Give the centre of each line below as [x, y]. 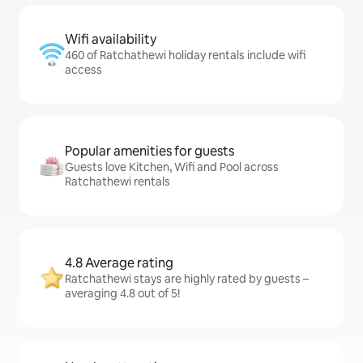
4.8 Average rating [119, 263]
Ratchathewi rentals [117, 181]
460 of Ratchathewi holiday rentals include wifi [185, 55]
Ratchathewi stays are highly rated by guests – [187, 279]
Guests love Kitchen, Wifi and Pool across [172, 167]
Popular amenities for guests [149, 151]
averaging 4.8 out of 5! [122, 293]
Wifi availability [111, 39]
